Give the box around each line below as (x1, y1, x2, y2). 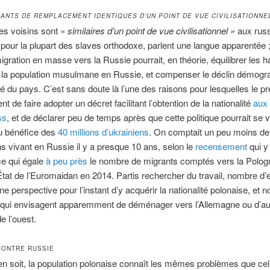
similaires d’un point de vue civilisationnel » (67, 24, 235, 37)
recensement (195, 140, 247, 153)
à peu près (45, 154, 87, 168)
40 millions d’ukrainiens (57, 125, 149, 139)
